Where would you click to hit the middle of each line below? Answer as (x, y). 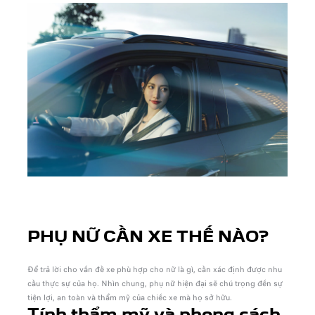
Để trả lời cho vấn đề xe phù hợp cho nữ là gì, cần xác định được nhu (154, 269)
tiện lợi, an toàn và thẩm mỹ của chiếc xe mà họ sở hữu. (130, 297)
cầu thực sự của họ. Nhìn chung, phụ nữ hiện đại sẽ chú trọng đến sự (155, 283)
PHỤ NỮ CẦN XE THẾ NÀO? (148, 237)
